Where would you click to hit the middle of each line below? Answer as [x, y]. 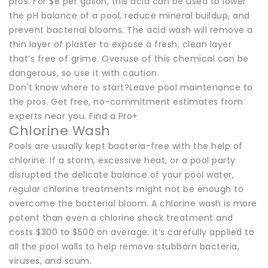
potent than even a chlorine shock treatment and [121, 217]
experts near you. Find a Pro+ [74, 116]
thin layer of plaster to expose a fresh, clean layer [120, 44]
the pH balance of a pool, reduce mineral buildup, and [130, 15]
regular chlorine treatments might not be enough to [126, 189]
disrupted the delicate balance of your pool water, [121, 174]
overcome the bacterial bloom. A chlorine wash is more [133, 203]
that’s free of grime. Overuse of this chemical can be [129, 58]
